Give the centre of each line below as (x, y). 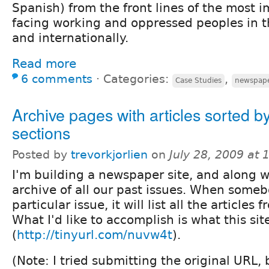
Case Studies (198, 80)
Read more (44, 63)
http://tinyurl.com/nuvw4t (95, 234)
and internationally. (70, 38)
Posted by (41, 154)
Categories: (138, 79)
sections (41, 132)
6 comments (57, 79)
